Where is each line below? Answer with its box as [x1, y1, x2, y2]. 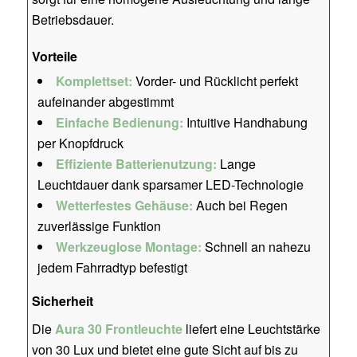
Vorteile [31, 47, 77, 66]
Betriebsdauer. [31, 10, 114, 29]
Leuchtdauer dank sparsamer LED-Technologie [37, 175, 304, 194]
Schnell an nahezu [201, 237, 311, 257]
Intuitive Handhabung [182, 113, 308, 132]
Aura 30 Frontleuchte [54, 319, 182, 338]
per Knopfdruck [37, 134, 124, 153]
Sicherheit [31, 292, 93, 311]
